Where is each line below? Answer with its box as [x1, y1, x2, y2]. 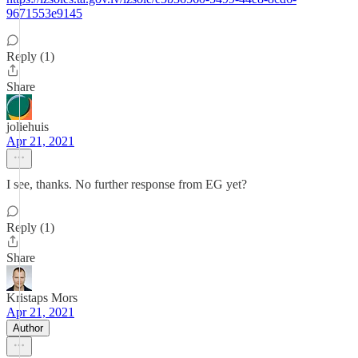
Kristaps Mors [6, 291, 78, 304]
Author [13, 322, 43, 334]
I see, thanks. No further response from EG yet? [6, 177, 247, 191]
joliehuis [6, 120, 49, 133]
